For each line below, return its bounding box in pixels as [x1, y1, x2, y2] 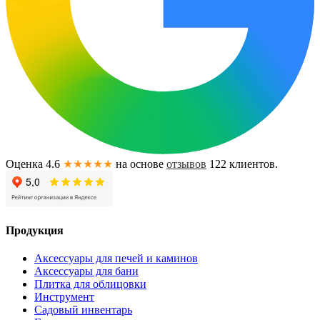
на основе [116, 157, 166, 170]
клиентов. [226, 157, 278, 170]
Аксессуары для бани [34, 265, 139, 278]
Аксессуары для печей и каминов [34, 252, 198, 265]
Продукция [6, 224, 64, 236]
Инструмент [34, 291, 94, 304]
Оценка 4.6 [6, 157, 60, 170]
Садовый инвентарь [34, 304, 132, 316]
